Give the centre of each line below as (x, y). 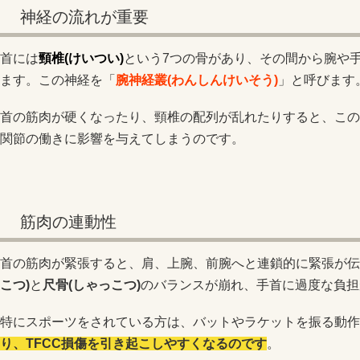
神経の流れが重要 (84, 16)
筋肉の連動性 (68, 222)
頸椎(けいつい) (81, 58)
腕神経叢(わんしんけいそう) (197, 80)
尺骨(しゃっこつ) (92, 285)
